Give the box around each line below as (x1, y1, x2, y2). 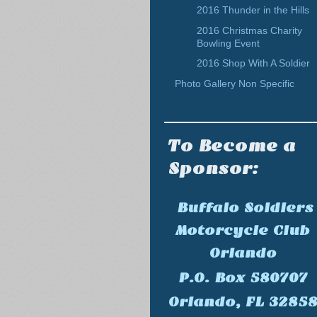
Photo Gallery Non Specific (175, 77, 294, 89)
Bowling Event (197, 37, 260, 49)
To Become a (168, 134, 296, 156)
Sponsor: (168, 157, 258, 179)
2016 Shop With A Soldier (197, 57, 311, 69)
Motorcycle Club (175, 221, 311, 239)
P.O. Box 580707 (178, 268, 308, 287)
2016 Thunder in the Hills (197, 4, 310, 16)
